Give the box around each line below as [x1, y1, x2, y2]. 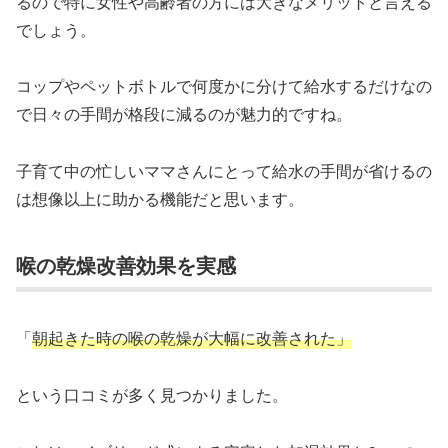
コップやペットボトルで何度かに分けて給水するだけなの [16, 74, 432, 98]
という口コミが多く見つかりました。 [16, 383, 288, 407]
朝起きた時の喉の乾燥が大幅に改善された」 [32, 326, 352, 350]
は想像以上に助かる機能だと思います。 [16, 187, 304, 211]
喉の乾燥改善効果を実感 [16, 250, 236, 280]
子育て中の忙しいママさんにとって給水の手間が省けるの [16, 159, 432, 183]
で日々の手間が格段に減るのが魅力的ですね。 [16, 102, 352, 126]
